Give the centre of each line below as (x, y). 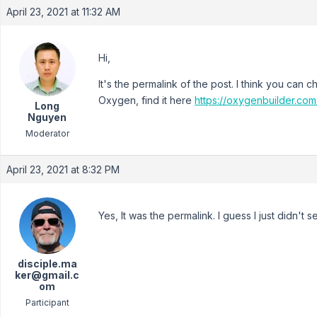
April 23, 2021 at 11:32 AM (63, 12)
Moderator (47, 133)
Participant (47, 302)
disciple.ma (47, 264)
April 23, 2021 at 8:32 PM (63, 169)
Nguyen (47, 117)
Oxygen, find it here (146, 100)
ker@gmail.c (47, 275)
